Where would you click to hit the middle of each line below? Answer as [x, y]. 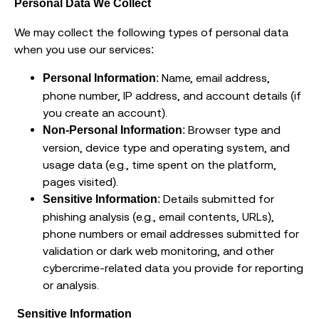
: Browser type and [231, 130]
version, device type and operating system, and [166, 148]
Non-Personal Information [113, 130]
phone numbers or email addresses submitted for [171, 234]
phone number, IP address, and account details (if [172, 96]
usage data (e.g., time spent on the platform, [159, 165]
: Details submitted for [216, 199]
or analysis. [71, 285]
